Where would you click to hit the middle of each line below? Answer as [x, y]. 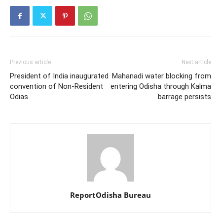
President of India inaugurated [59, 76]
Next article [196, 62]
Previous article [30, 62]
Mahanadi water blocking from [162, 76]
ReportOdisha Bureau [110, 195]
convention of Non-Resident [56, 87]
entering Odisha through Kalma [161, 87]
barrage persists [184, 97]
